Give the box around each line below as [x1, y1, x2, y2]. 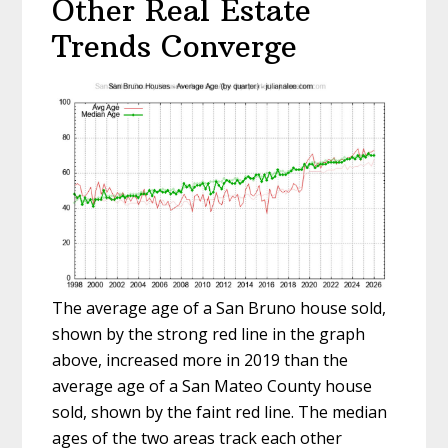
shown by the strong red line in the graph [52, 322, 366, 345]
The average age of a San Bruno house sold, [52, 296, 387, 319]
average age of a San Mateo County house [52, 374, 373, 397]
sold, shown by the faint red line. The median [52, 400, 388, 423]
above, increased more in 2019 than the [52, 348, 349, 371]
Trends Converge [52, 28, 298, 65]
